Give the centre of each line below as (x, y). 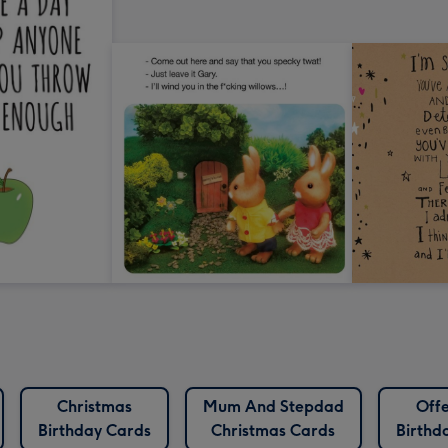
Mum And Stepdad (273, 407)
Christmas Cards (273, 431)
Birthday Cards (94, 431)
